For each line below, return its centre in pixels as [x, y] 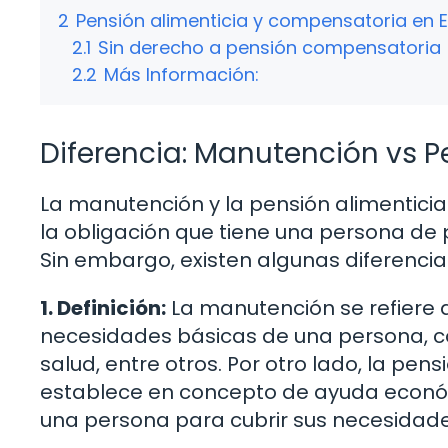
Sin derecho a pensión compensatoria [269, 47]
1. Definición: [103, 307]
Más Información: [181, 74]
